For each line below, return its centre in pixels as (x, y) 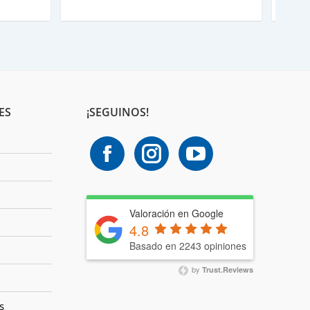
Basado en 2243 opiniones (188, 246)
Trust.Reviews (227, 270)
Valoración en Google (176, 213)
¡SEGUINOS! (117, 112)
